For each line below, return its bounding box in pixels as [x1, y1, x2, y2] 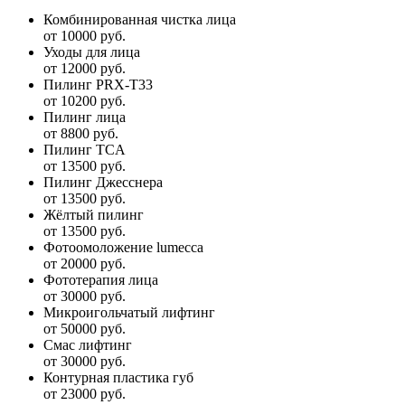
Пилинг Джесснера [43, 174, 163, 190]
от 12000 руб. [43, 60, 126, 76]
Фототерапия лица [43, 271, 158, 287]
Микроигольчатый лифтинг [43, 304, 215, 320]
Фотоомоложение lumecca [43, 239, 203, 255]
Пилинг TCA [43, 141, 126, 157]
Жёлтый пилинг [43, 206, 144, 222]
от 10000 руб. [43, 27, 126, 43]
